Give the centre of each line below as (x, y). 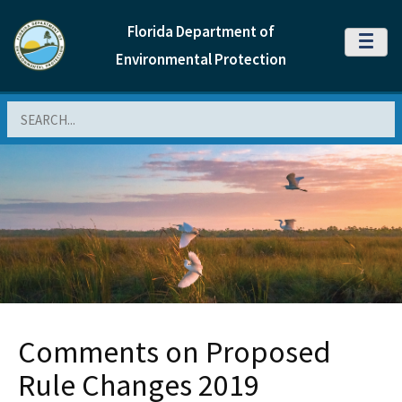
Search (27, 110)
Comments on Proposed (175, 352)
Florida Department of (201, 31)
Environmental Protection (201, 59)
